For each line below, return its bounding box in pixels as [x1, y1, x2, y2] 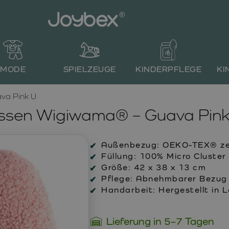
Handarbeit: [101, 185, 156, 195]
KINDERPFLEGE [135, 64, 202, 74]
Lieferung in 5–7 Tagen [106, 215, 214, 227]
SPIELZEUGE [63, 64, 116, 74]
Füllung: [101, 151, 136, 161]
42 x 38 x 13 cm [131, 163, 206, 172]
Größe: [101, 163, 131, 172]
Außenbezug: [101, 140, 160, 150]
